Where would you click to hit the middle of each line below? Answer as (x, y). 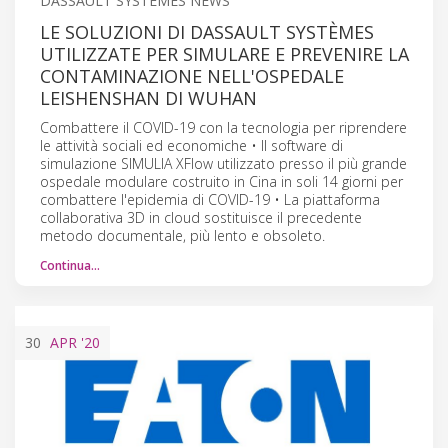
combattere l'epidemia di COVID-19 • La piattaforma (210, 199)
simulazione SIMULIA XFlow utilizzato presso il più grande (223, 163)
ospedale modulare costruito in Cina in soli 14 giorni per (221, 181)
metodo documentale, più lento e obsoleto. (182, 235)
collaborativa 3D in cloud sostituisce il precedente (201, 217)
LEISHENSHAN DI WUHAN (148, 97)
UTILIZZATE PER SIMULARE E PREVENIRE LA (224, 53)
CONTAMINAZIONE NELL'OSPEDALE (192, 75)
